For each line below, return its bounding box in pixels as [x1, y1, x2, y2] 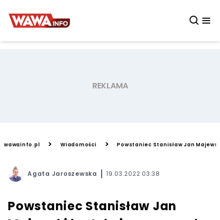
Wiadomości [60, 140, 97, 148]
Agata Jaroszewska [27, 169, 97, 178]
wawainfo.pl [4, 140, 40, 148]
